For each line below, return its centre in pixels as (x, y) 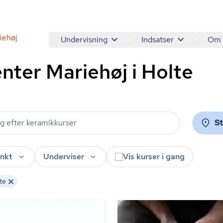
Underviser (64, 157)
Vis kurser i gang (154, 157)
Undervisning (84, 40)
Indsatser (158, 40)
